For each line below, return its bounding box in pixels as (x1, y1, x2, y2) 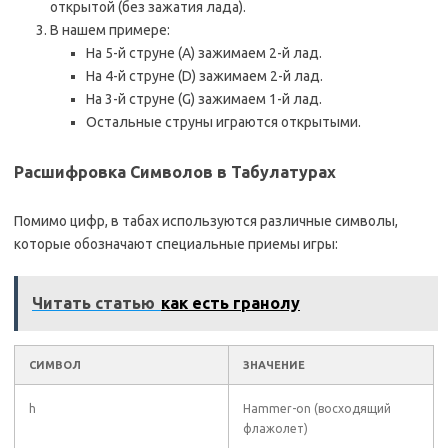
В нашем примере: (50, 22, 170, 38)
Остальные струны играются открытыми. (86, 114, 361, 130)
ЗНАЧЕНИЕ (243, 359, 305, 371)
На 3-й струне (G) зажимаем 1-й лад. (86, 91, 322, 107)
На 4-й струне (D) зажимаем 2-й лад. (86, 68, 323, 84)
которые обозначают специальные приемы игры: (14, 236, 338, 252)
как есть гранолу (161, 294, 300, 312)
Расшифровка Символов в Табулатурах (14, 163, 336, 181)
